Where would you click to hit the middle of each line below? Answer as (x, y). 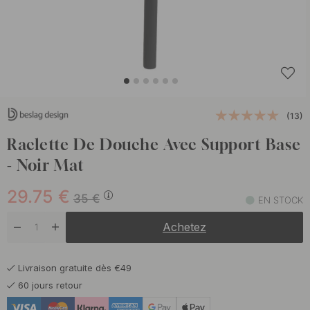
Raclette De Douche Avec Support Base (154, 144)
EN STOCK (281, 200)
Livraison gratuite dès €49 (75, 267)
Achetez (184, 227)
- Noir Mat (46, 165)
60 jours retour (50, 285)
